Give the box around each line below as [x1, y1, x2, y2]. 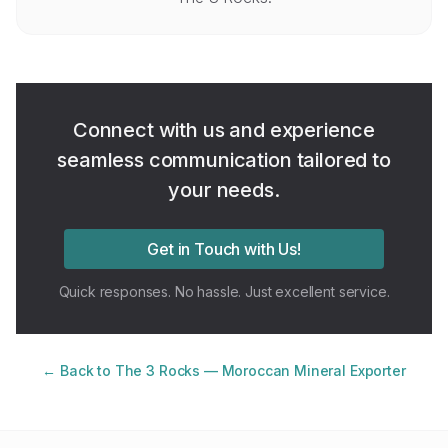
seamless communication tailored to [57, 148, 391, 172]
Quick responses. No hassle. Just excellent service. [58, 283, 390, 300]
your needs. [168, 178, 280, 202]
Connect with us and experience [72, 118, 376, 142]
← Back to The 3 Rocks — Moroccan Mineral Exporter [42, 362, 406, 379]
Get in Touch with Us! [147, 239, 301, 259]
